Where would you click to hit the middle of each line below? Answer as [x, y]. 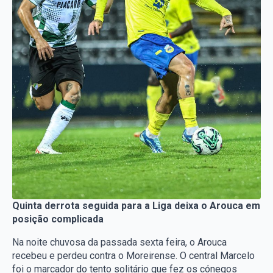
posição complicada [58, 219]
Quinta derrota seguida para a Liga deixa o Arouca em [136, 206]
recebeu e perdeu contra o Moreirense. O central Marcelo [133, 256]
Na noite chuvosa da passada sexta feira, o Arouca [119, 242]
